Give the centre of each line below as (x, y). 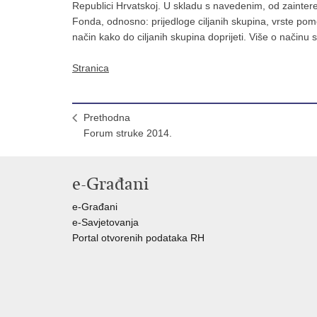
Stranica (91, 68)
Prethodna (107, 117)
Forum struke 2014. (128, 133)
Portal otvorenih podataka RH (140, 238)
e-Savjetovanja (105, 222)
